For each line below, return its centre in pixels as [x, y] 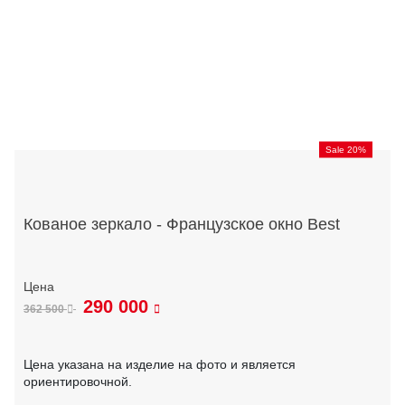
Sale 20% [346, 149]
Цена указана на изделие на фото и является [160, 364]
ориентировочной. [78, 381]
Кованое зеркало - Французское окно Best [182, 224]
